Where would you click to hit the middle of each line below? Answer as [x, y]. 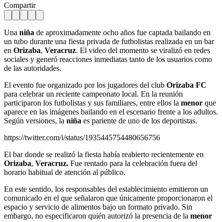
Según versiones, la [35, 120]
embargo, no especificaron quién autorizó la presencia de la [97, 216]
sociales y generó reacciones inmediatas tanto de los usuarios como [108, 59]
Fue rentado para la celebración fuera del [133, 163]
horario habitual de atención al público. [65, 172]
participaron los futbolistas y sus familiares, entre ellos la [92, 103]
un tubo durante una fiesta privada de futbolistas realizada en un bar [109, 41]
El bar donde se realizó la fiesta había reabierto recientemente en [104, 154]
